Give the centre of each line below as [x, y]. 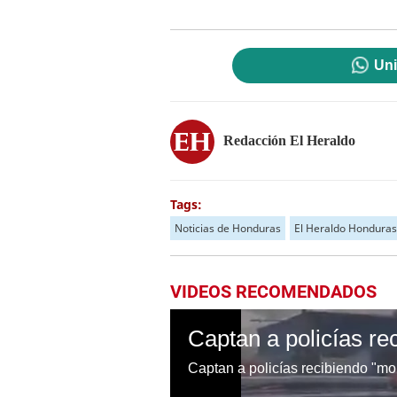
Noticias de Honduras [228, 228]
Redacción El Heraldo [289, 140]
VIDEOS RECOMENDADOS [273, 292]
